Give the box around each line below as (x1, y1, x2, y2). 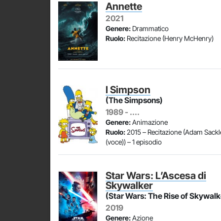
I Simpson (106, 84, 150, 96)
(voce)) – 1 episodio (106, 138, 162, 146)
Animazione (131, 118, 168, 126)
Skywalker (106, 180, 153, 191)
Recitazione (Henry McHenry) (125, 34, 214, 42)
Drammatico (131, 24, 169, 33)
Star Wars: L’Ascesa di (106, 170, 206, 182)
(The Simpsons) (106, 95, 163, 105)
